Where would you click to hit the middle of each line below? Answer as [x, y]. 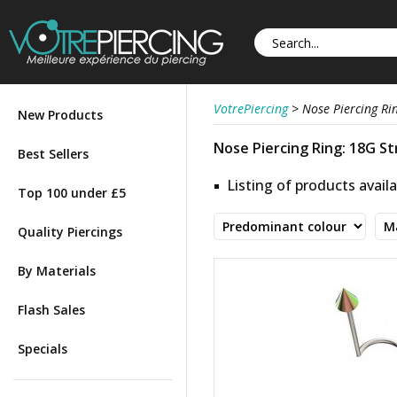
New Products [60, 115]
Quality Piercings [70, 232]
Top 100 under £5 [72, 193]
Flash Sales [51, 310]
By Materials [57, 271]
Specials [43, 349]
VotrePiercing [251, 109]
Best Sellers [53, 154]
